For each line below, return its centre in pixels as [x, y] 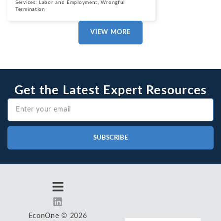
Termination [30, 9]
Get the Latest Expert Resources [110, 91]
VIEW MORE [110, 32]
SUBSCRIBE [110, 138]
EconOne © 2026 [58, 216]
